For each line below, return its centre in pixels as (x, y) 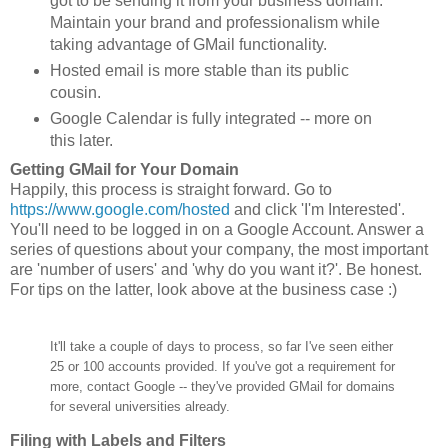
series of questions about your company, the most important (219, 249)
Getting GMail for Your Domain (124, 169)
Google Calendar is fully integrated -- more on (210, 118)
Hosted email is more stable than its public (199, 70)
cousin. (75, 92)
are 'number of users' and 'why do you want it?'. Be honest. (216, 269)
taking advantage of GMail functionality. (188, 44)
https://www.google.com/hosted (120, 209)
